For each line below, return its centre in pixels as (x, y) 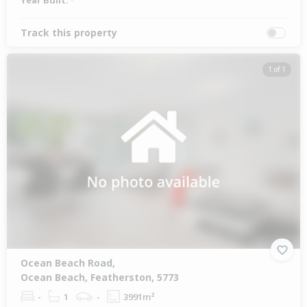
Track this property (69, 33)
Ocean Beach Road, (68, 263)
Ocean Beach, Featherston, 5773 (100, 278)
